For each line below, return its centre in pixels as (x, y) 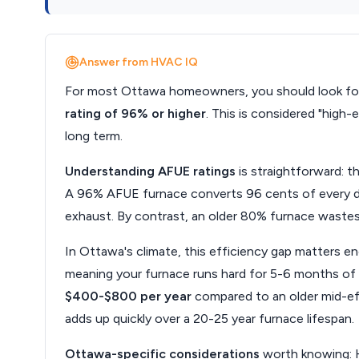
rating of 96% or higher (135, 113)
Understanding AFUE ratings (150, 171)
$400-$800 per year (128, 296)
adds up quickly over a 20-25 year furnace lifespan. (210, 319)
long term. (94, 136)
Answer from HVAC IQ (139, 62)
